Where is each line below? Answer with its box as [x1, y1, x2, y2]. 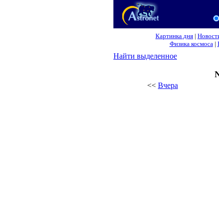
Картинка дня [155, 32, 193, 40]
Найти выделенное [113, 52, 177, 60]
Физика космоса [169, 40, 213, 47]
